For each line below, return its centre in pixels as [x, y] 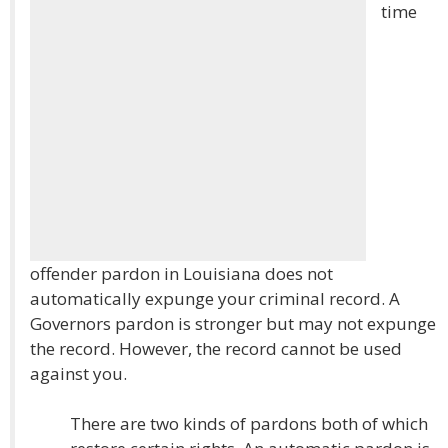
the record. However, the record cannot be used [216, 348]
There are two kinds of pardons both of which [249, 423]
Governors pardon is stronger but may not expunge [233, 323]
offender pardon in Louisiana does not [181, 273]
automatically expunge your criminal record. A [215, 298]
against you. [78, 373]
